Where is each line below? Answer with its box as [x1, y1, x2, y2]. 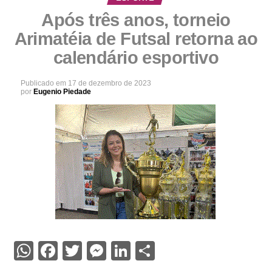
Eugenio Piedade [33, 87, 91, 97]
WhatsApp [33, 239, 121, 263]
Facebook [57, 239, 138, 263]
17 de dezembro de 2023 [67, 79, 151, 88]
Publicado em [20, 79, 66, 88]
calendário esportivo [53, 48, 219, 68]
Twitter [81, 239, 141, 263]
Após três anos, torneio [41, 10, 231, 30]
